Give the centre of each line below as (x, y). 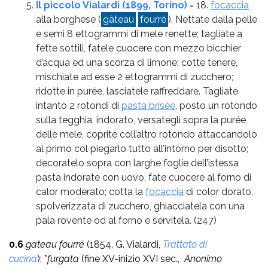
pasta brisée (148, 105)
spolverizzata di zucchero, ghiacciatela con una (140, 206)
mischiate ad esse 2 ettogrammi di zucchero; (135, 77)
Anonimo (203, 258)
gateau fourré (56, 244)
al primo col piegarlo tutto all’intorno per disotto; (142, 148)
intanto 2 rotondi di (79, 105)
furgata (64, 258)
